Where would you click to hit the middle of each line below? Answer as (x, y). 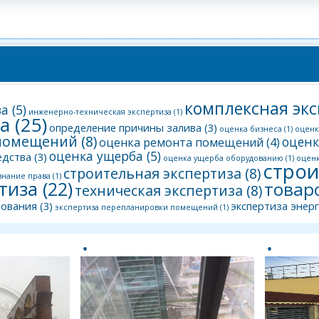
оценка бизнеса (251, 129)
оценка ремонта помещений (181, 142)
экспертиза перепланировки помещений (136, 207)
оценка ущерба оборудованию (223, 158)
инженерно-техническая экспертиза (100, 111)
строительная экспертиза (152, 173)
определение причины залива (125, 127)
